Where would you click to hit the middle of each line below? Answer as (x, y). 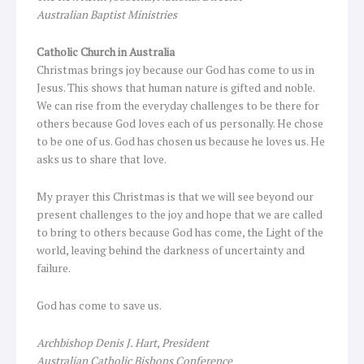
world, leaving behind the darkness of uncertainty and (171, 251)
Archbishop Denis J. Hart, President (123, 342)
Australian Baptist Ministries (107, 15)
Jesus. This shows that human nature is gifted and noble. (175, 88)
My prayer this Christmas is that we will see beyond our (175, 197)
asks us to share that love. (102, 160)
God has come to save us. (99, 306)
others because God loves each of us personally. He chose (180, 124)
